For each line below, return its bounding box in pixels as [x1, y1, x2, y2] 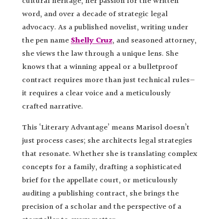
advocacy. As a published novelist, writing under [22, 21, 188, 34]
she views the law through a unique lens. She [22, 47, 178, 60]
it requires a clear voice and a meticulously [22, 87, 171, 100]
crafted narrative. [22, 100, 83, 113]
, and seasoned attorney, [112, 34, 197, 47]
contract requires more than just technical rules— [22, 74, 195, 87]
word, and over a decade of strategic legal [22, 8, 168, 21]
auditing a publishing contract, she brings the [22, 187, 179, 200]
